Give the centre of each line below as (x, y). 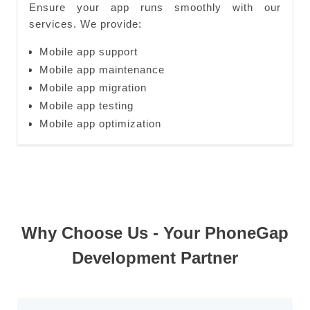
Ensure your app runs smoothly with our (155, 7)
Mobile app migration (93, 88)
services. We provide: (85, 24)
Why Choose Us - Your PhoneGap (155, 233)
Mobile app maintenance (102, 70)
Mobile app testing (86, 106)
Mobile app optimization (100, 124)
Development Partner (155, 258)
